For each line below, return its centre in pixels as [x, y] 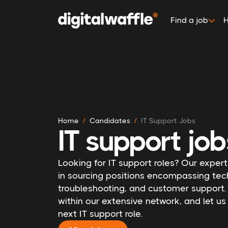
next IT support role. [100, 213]
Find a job [189, 20]
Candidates [110, 120]
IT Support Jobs [168, 120]
